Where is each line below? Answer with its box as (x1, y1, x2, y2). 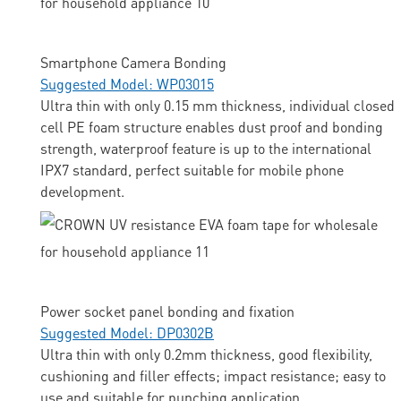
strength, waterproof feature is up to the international (40, 139, 371, 158)
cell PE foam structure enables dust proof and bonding (40, 117, 383, 137)
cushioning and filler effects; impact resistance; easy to (40, 366, 386, 386)
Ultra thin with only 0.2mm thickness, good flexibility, (40, 345, 372, 364)
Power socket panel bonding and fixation (40, 302, 294, 321)
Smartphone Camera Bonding (40, 53, 226, 73)
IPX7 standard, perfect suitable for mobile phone (40, 160, 344, 180)
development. (40, 182, 124, 201)
